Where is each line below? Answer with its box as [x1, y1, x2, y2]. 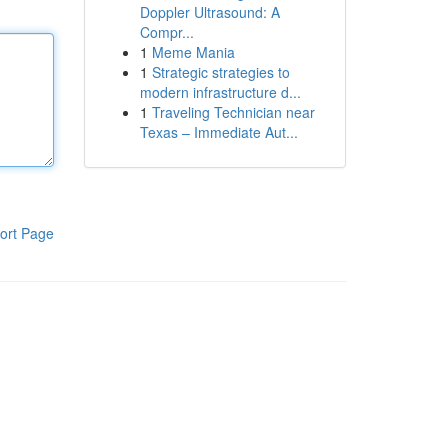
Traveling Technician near [151, 102, 315, 122]
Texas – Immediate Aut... [139, 122, 298, 142]
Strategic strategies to [151, 62, 290, 82]
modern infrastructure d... [139, 82, 301, 102]
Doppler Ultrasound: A [139, 2, 280, 22]
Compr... [139, 22, 194, 42]
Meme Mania [151, 42, 235, 62]
